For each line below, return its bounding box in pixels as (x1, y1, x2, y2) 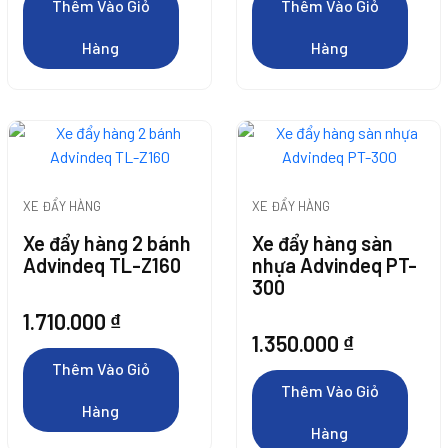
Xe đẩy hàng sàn (252, 231, 393, 255)
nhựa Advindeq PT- (252, 253, 417, 277)
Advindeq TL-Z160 (23, 253, 181, 277)
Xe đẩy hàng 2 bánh (23, 231, 191, 255)
